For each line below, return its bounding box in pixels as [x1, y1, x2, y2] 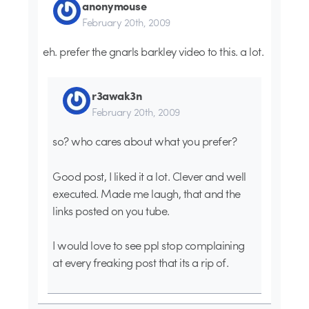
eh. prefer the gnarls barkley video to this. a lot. [43, 42, 264, 59]
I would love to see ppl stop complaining [52, 236, 245, 253]
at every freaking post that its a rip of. [52, 253, 229, 270]
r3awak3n [92, 87, 143, 104]
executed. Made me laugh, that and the [52, 184, 241, 201]
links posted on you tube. [52, 201, 170, 219]
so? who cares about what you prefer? [52, 132, 237, 150]
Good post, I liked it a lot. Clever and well [52, 167, 246, 184]
